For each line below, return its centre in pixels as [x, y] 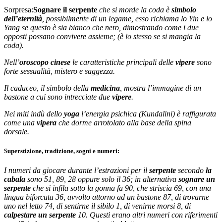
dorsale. [17, 131]
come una [20, 122]
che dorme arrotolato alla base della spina [124, 122]
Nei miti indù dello [34, 113]
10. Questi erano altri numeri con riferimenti [147, 215]
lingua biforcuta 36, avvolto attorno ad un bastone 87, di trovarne [107, 197]
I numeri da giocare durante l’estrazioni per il [77, 170]
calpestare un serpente [40, 215]
